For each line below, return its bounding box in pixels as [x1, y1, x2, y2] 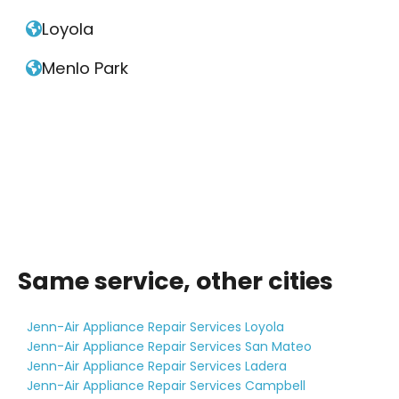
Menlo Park [41, 57, 128, 80]
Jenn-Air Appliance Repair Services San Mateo [27, 338, 312, 356]
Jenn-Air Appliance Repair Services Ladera [27, 357, 287, 376]
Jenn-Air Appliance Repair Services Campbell [27, 377, 305, 395]
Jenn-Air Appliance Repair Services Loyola [27, 318, 284, 337]
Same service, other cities [18, 265, 333, 298]
